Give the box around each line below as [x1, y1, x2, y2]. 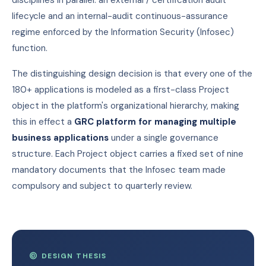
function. [12, 42, 47, 54]
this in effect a [12, 116, 74, 128]
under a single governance [109, 132, 218, 144]
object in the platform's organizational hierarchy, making [12, 100, 239, 112]
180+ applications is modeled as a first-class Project [12, 84, 229, 96]
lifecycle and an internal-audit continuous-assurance [12, 10, 228, 22]
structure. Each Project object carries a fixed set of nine [12, 148, 243, 160]
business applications [12, 132, 109, 144]
